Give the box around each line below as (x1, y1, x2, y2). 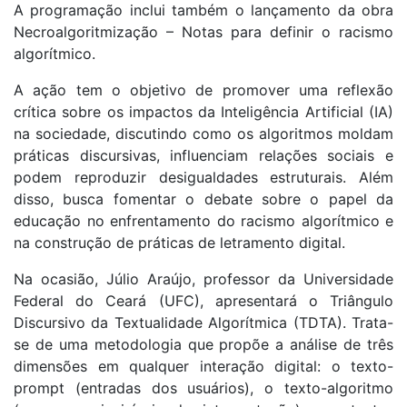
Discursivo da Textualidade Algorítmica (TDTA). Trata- (14, 313, 393, 333)
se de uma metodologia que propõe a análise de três (14, 335, 393, 354)
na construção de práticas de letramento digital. (14, 233, 345, 253)
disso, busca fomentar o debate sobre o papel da (14, 190, 393, 209)
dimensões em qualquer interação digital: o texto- (14, 357, 393, 376)
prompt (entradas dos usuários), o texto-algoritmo (14, 379, 393, 398)
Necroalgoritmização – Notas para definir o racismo (14, 23, 393, 42)
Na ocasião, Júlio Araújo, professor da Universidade (14, 270, 393, 289)
